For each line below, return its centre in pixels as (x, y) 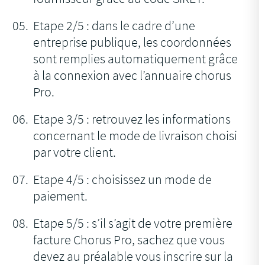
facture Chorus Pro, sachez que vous (129, 240)
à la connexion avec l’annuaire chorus (132, 75)
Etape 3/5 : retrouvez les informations (132, 119)
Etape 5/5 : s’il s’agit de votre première (133, 223)
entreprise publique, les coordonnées (132, 42)
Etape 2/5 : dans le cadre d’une (114, 26)
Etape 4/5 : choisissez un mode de (123, 180)
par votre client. (75, 152)
